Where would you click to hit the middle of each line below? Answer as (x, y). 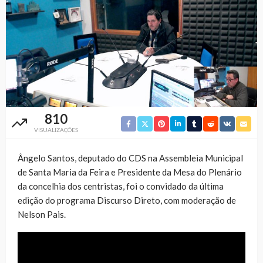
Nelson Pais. (42, 214)
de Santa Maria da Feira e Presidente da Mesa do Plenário (130, 172)
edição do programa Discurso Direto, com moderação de (127, 200)
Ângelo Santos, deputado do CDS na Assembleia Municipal (130, 158)
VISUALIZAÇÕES (56, 129)
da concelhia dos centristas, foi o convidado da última (121, 186)
